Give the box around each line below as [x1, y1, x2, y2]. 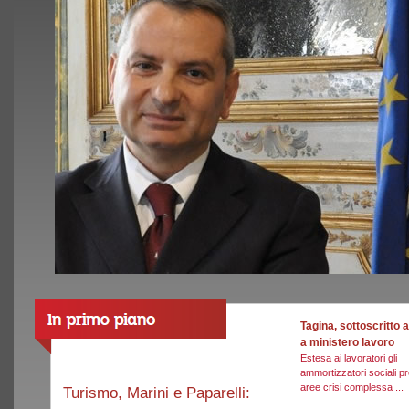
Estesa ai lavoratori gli [300, 352, 397, 363]
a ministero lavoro [300, 336, 394, 349]
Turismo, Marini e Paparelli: [62, 383, 250, 402]
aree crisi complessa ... [300, 382, 404, 393]
